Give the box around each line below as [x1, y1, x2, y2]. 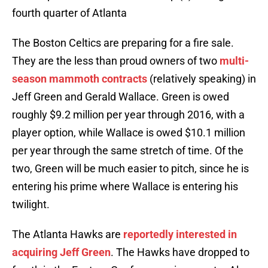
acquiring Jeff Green [12, 246, 111, 259]
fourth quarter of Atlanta [12, 7, 127, 20]
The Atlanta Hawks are [12, 228, 123, 241]
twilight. [12, 198, 50, 211]
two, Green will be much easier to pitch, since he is [12, 162, 249, 175]
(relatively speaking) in [147, 72, 256, 86]
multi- [220, 54, 249, 68]
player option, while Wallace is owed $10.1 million [12, 126, 245, 139]
